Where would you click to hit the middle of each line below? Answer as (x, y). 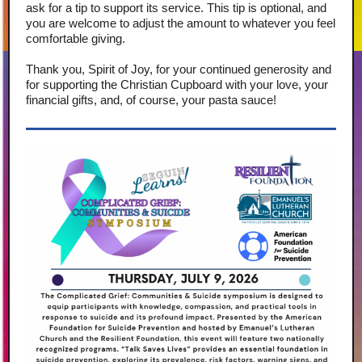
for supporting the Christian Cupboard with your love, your (177, 84)
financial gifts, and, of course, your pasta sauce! (151, 100)
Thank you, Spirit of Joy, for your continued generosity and (179, 69)
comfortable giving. (76, 38)
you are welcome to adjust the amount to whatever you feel (181, 23)
